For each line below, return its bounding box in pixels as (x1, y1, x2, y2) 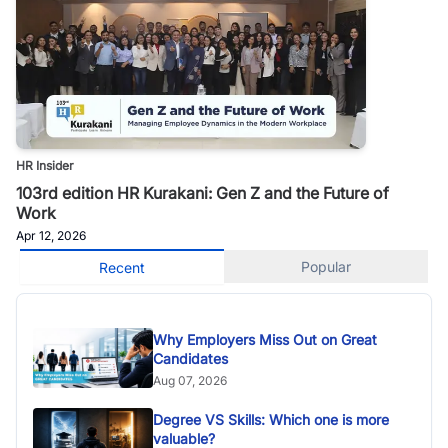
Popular (301, 257, 351, 275)
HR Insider (16, 157, 74, 173)
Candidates (153, 349, 228, 367)
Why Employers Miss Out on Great (153, 330, 187, 348)
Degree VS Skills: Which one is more (153, 410, 389, 428)
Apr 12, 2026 (16, 227, 86, 243)
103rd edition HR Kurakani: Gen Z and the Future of (16, 182, 389, 203)
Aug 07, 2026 (153, 372, 227, 388)
